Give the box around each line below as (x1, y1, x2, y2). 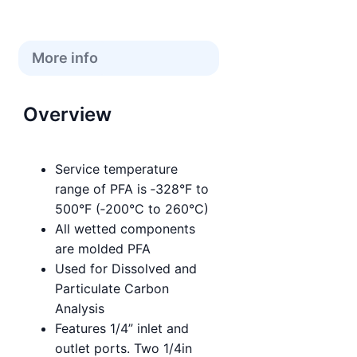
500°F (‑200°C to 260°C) (55, 200, 209, 217)
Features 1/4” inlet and (55, 320, 189, 336)
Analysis (55, 300, 104, 316)
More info (31, 49, 98, 66)
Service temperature (55, 160, 178, 177)
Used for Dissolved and (55, 260, 197, 277)
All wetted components (55, 220, 195, 237)
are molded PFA (55, 240, 151, 257)
